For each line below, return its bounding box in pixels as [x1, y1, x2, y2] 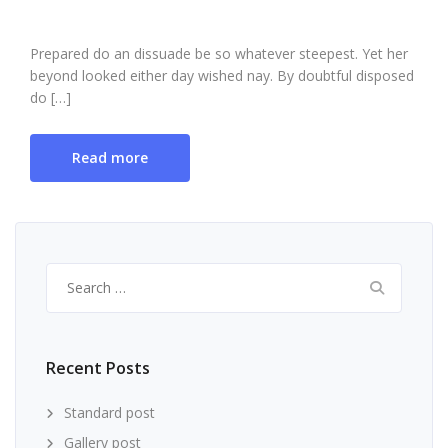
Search [45, 264, 94, 283]
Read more [72, 148, 148, 167]
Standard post [64, 403, 155, 422]
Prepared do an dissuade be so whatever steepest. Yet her [30, 44, 408, 63]
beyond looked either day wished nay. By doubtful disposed [30, 66, 414, 85]
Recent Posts [46, 357, 150, 379]
